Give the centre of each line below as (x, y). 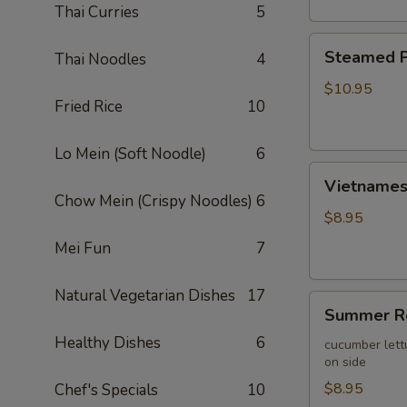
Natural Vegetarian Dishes (145, 296)
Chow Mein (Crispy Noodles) (154, 201)
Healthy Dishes (108, 343)
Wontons (338, 87)
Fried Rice (89, 107)
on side (345, 362)
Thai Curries (97, 12)
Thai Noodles (100, 60)
